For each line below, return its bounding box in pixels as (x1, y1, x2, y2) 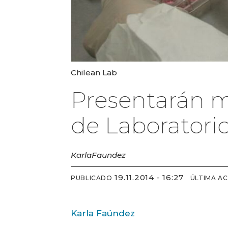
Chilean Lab (71, 67, 118, 77)
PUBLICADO (71, 174, 112, 182)
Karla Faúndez (71, 208, 135, 218)
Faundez (92, 150, 126, 160)
